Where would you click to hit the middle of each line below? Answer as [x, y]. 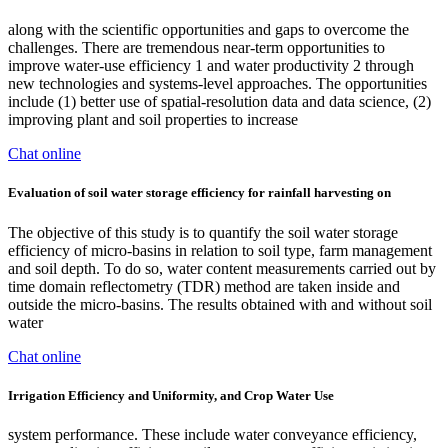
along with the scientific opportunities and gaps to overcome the [208, 30]
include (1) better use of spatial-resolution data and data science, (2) [219, 102]
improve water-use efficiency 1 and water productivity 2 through [211, 66]
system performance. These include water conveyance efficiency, [212, 434]
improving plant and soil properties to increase [153, 120]
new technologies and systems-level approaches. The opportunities [217, 84]
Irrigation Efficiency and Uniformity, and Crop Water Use [171, 395]
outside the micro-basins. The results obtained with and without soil [220, 304]
